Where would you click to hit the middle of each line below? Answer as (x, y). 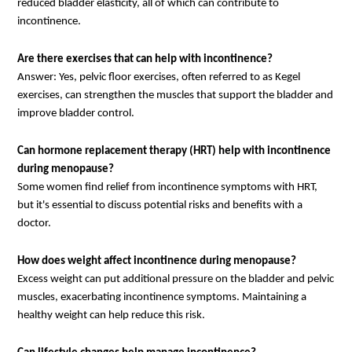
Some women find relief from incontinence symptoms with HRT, (167, 187)
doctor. (34, 223)
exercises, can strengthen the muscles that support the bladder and (175, 95)
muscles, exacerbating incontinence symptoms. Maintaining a (162, 297)
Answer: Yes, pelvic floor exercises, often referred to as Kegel (159, 77)
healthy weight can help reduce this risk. (111, 315)
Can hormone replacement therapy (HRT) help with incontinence (174, 151)
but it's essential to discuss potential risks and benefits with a (160, 205)
